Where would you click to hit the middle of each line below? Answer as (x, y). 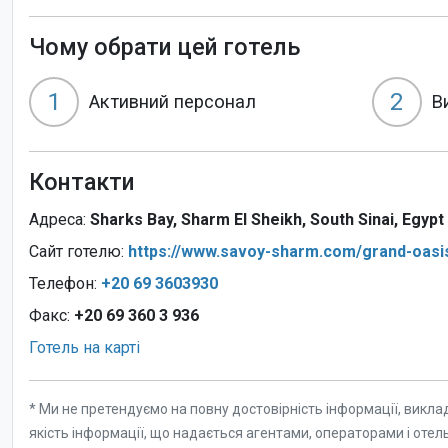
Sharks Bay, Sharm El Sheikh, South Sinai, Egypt (267, 219)
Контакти (82, 181)
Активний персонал (172, 102)
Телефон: (65, 283)
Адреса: (59, 219)
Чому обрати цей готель (165, 46)
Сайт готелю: (78, 251)
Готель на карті (84, 347)
